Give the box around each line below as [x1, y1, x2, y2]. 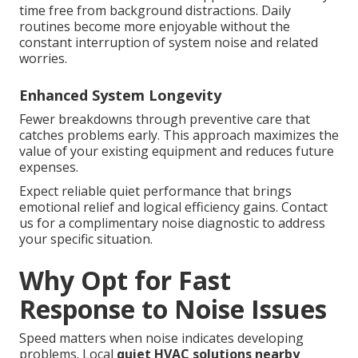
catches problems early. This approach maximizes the [19, 126, 339, 145]
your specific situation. [19, 230, 153, 249]
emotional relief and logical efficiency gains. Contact [19, 198, 328, 217]
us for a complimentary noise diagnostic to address [19, 214, 325, 233]
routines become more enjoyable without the [19, 18, 290, 36]
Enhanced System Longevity [19, 86, 221, 105]
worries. [19, 50, 67, 68]
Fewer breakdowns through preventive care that [19, 110, 310, 129]
